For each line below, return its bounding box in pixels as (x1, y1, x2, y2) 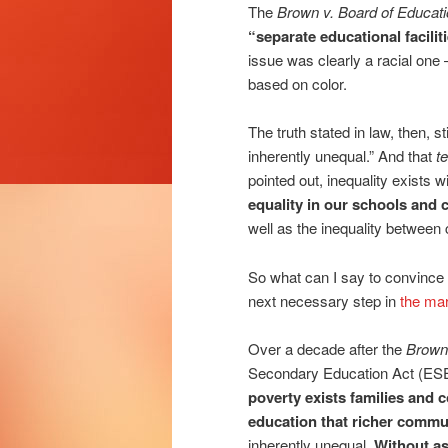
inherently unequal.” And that (248, 145, 436, 167)
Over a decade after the (248, 338, 406, 360)
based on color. (248, 72, 347, 94)
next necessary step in (248, 289, 400, 311)
